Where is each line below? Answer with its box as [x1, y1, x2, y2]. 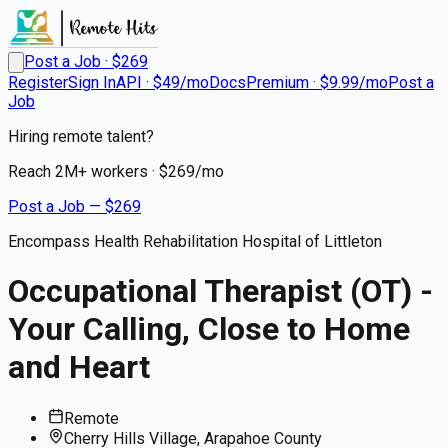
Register [8, 73, 68, 92]
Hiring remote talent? [8, 127, 154, 146]
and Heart [8, 348, 150, 387]
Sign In [68, 73, 116, 92]
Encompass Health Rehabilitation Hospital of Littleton [8, 232, 382, 251]
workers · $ [87, 162, 168, 181]
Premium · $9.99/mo [246, 73, 388, 92]
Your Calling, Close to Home [8, 310, 410, 349]
